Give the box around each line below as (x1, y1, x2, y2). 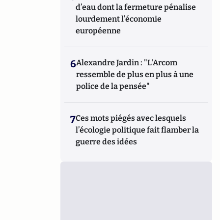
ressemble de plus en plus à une (76, 70, 194, 79)
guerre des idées (76, 137, 137, 146)
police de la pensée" (76, 82, 150, 91)
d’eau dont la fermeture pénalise (76, 2, 196, 12)
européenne (76, 26, 121, 35)
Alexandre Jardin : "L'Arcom (76, 58, 178, 67)
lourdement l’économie (76, 14, 162, 24)
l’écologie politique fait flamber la (76, 125, 199, 135)
